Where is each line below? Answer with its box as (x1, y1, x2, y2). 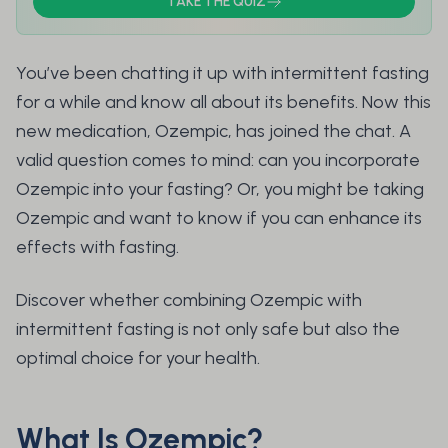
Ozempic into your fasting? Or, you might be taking (16, 178, 424, 201)
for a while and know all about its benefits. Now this (16, 91, 431, 114)
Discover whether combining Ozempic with (16, 289, 362, 312)
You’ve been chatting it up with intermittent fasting (16, 62, 429, 85)
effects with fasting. (16, 236, 183, 259)
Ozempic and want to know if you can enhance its (16, 207, 422, 230)
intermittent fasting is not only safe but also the (16, 318, 400, 341)
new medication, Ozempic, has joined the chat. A (16, 120, 411, 143)
